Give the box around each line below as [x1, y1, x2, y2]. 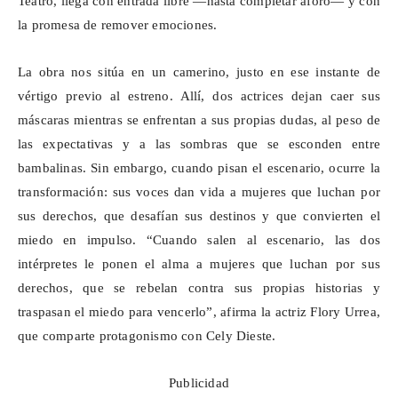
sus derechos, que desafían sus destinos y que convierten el [18, 209, 380, 224]
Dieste [236, 329, 273, 344]
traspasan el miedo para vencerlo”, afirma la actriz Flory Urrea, [18, 305, 380, 320]
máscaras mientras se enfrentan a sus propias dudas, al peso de [18, 113, 380, 128]
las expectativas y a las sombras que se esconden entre [18, 137, 380, 152]
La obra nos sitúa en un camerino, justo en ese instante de [18, 65, 380, 80]
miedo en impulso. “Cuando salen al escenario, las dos [18, 233, 380, 248]
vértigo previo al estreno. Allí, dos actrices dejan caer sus [18, 89, 380, 104]
